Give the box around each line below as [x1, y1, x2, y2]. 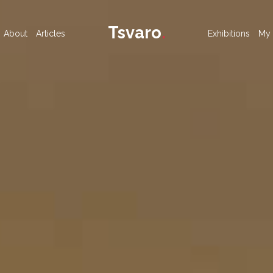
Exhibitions [208, 29, 250, 38]
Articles [36, 29, 65, 38]
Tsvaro [107, 22, 161, 42]
